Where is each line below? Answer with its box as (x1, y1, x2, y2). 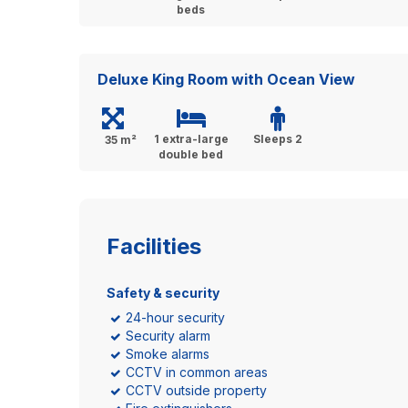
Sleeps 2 (252, 132, 302, 146)
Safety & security (107, 285, 219, 301)
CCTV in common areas (126, 364, 268, 380)
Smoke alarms (126, 346, 209, 362)
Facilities (107, 233, 201, 260)
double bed (158, 148, 223, 161)
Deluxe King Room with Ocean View (97, 70, 355, 88)
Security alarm (126, 328, 210, 343)
